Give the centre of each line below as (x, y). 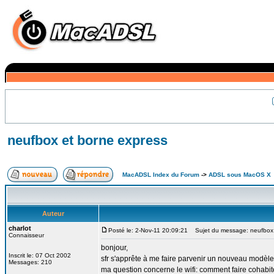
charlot (20, 228)
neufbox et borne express (87, 140)
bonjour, (114, 248)
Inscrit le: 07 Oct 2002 (40, 255)
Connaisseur (26, 235)
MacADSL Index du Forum (161, 175)
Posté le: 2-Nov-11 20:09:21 (148, 230)
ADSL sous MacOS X (240, 175)
